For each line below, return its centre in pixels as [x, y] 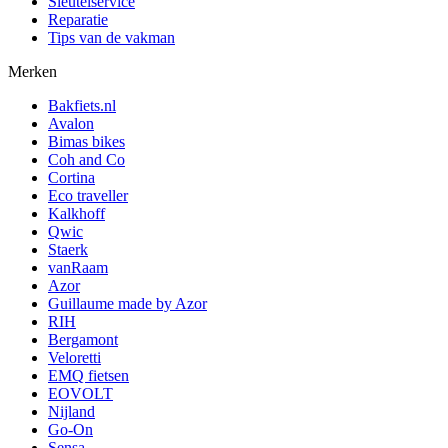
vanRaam [78, 267]
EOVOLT [80, 393]
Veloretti [74, 357]
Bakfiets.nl [82, 105]
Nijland [71, 411]
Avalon [71, 123]
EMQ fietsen [88, 375]
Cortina [71, 177]
